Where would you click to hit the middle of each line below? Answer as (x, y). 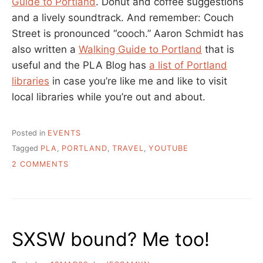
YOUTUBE (168, 149)
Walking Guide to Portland (140, 49)
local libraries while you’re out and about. (109, 97)
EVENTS (64, 133)
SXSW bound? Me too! (111, 239)
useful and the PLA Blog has (80, 65)
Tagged (26, 149)
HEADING (87, 175)
